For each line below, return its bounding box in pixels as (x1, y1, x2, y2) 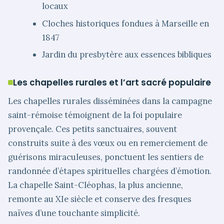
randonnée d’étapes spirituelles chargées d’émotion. (8, 165, 211, 177)
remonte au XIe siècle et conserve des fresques (8, 193, 191, 205)
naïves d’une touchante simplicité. (8, 207, 140, 219)
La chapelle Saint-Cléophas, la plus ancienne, (8, 179, 183, 191)
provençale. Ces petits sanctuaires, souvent (8, 123, 177, 135)
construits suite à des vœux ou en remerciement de (8, 137, 207, 149)
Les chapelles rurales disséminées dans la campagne (8, 95, 212, 107)
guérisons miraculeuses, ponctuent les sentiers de (8, 151, 203, 163)
